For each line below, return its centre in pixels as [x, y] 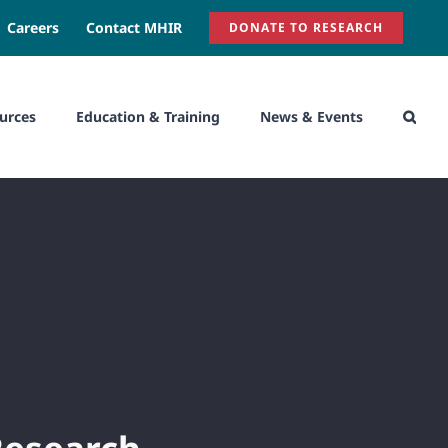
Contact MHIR [134, 27]
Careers [33, 27]
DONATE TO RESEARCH [306, 27]
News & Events [311, 116]
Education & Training [148, 116]
